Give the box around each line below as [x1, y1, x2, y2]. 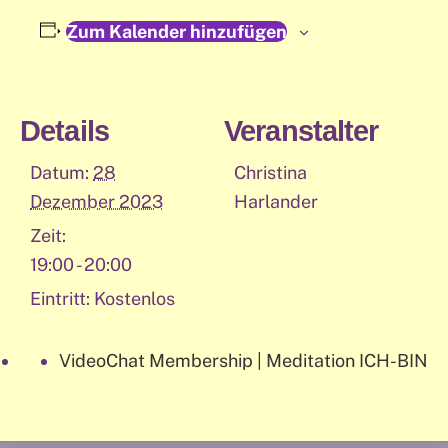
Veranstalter [224, 115, 379, 148]
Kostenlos [94, 288, 175, 310]
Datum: [30, 162, 89, 184]
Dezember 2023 [30, 191, 163, 213]
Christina [234, 162, 307, 184]
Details [20, 115, 109, 148]
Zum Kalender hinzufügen [65, 21, 287, 43]
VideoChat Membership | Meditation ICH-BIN [59, 350, 428, 372]
